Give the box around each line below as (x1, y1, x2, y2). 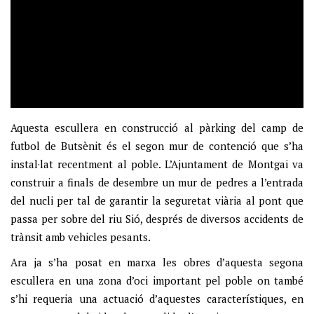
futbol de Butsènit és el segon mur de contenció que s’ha (11, 139, 303, 153)
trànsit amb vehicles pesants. (11, 230, 151, 245)
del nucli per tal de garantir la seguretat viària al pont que (11, 193, 303, 208)
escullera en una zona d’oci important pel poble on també (11, 273, 303, 288)
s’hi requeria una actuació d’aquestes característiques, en (11, 292, 303, 306)
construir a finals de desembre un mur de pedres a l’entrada (11, 175, 303, 190)
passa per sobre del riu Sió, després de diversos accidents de (11, 212, 303, 226)
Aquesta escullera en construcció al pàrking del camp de (11, 121, 303, 135)
